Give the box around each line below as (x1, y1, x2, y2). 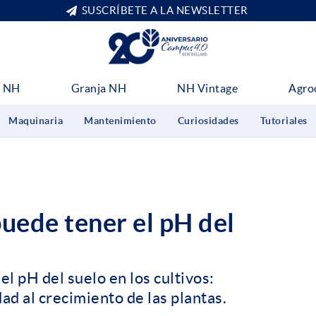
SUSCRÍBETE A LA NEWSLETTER (81, 4, 248, 16)
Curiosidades (177, 115, 239, 127)
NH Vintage (177, 82, 238, 95)
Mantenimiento (84, 115, 157, 127)
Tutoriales (260, 115, 308, 127)
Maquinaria (8, 115, 63, 127)
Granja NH (71, 82, 127, 95)
